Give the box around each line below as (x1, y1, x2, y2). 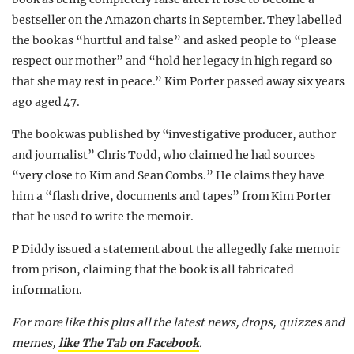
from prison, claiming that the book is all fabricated (12, 262, 295, 277)
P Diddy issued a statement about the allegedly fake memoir (12, 241, 340, 256)
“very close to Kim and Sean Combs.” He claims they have (12, 168, 325, 183)
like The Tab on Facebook (58, 335, 200, 350)
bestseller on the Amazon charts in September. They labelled (12, 12, 342, 27)
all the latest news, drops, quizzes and (134, 314, 345, 330)
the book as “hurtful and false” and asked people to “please (12, 32, 337, 47)
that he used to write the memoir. (12, 209, 194, 224)
